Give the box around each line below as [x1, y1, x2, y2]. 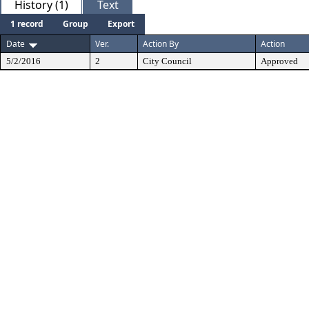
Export [108, 18, 134, 30]
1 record [10, 18, 43, 30]
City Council [143, 56, 192, 66]
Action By [143, 38, 179, 50]
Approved [261, 56, 298, 66]
